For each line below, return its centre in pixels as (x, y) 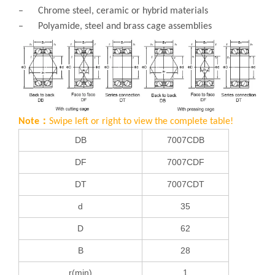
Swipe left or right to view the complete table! (141, 121)
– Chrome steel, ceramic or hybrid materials (113, 11)
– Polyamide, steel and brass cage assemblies (115, 26)
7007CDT (185, 184)
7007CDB (185, 140)
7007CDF (185, 162)
